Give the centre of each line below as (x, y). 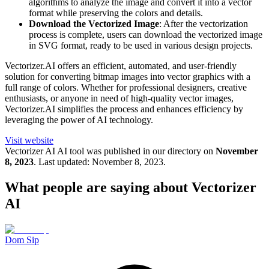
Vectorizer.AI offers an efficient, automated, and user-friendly (121, 66)
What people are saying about (98, 188)
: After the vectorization (204, 24)
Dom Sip (22, 240)
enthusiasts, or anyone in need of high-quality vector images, (119, 98)
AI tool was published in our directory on (134, 151)
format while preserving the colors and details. (116, 13)
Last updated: (64, 162)
